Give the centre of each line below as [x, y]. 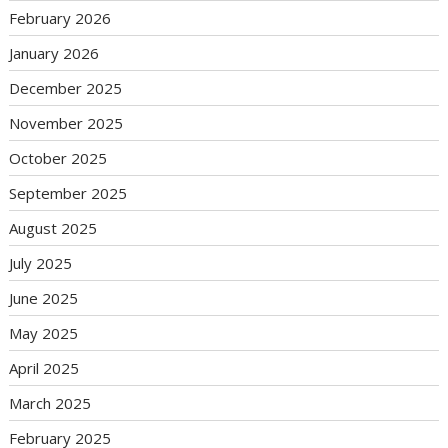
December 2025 [66, 88]
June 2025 [44, 298]
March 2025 [50, 403]
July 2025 [41, 263]
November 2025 [66, 123]
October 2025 [58, 158]
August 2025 [53, 228]
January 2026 [54, 53]
